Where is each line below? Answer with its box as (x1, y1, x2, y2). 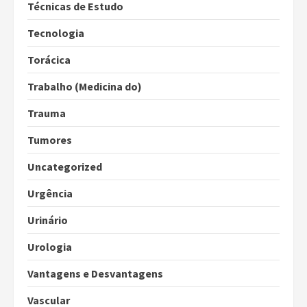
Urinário (27, 213, 68, 228)
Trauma (27, 106, 66, 121)
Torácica (27, 53, 71, 67)
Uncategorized (27, 160, 102, 174)
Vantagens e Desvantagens (27, 267, 163, 281)
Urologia (27, 240, 72, 254)
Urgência (27, 186, 73, 201)
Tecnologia (27, 26, 84, 40)
